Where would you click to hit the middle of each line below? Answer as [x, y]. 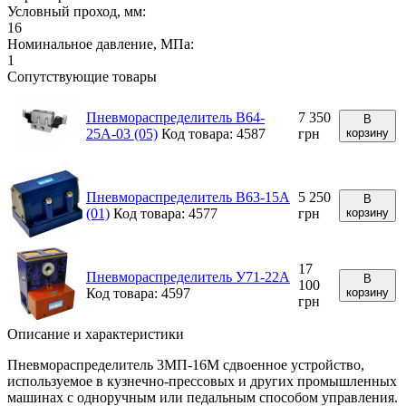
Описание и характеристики [96, 333]
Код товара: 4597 [138, 293]
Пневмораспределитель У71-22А [188, 276]
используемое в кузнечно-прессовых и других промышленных [202, 381]
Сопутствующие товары [82, 76]
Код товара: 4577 [165, 213]
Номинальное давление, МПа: [101, 43]
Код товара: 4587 [213, 133]
